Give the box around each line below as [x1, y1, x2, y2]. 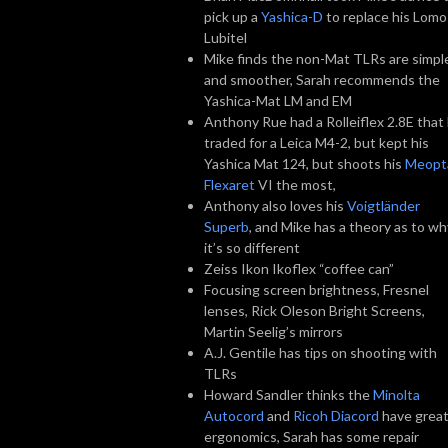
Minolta [373, 385, 420, 403]
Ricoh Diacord [293, 406, 379, 424]
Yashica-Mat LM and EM [204, 91, 352, 109]
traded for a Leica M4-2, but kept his [204, 133, 429, 151]
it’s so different [204, 238, 300, 256]
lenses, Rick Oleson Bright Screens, [204, 301, 425, 319]
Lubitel [204, 28, 247, 46]
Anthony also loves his [204, 196, 347, 214]
